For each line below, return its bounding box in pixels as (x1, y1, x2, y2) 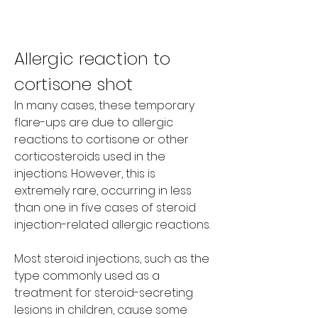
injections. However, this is (14, 165, 155, 182)
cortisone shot (14, 72, 133, 96)
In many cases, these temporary (14, 97, 194, 114)
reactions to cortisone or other (14, 131, 189, 148)
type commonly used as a (14, 267, 160, 284)
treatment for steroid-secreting (14, 284, 193, 301)
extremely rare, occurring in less (14, 182, 192, 199)
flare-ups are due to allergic (14, 114, 173, 131)
